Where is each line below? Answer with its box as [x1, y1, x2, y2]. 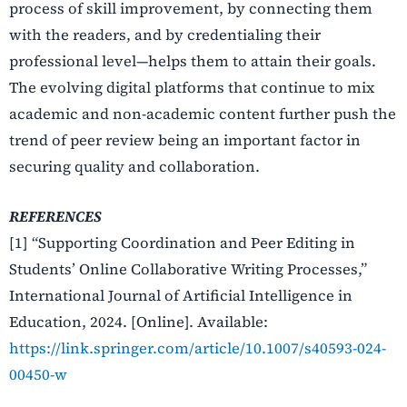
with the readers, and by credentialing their [9, 25, 321, 45]
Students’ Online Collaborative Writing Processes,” [9, 259, 367, 280]
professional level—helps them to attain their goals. [9, 51, 376, 72]
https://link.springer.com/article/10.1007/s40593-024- [9, 338, 386, 359]
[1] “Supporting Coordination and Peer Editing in [9, 233, 355, 253]
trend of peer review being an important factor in [9, 130, 361, 151]
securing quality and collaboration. [9, 156, 260, 177]
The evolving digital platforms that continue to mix [9, 77, 374, 98]
